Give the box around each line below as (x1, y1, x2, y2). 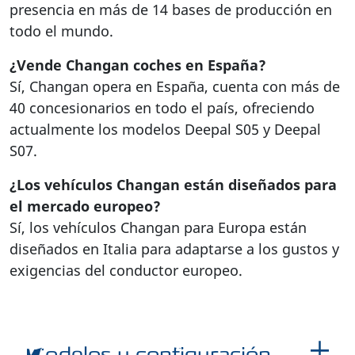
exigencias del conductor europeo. (10, 261, 242, 281)
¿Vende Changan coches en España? (10, 55, 266, 75)
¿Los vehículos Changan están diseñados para (10, 175, 337, 195)
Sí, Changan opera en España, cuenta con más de (10, 77, 340, 97)
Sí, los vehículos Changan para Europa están (10, 218, 307, 238)
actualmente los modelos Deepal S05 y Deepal (10, 120, 321, 139)
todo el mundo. (10, 21, 113, 41)
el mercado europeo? (10, 197, 161, 216)
